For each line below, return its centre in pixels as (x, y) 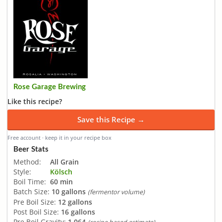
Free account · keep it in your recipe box (59, 138)
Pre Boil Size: (35, 202)
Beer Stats (31, 149)
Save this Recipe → (111, 119)
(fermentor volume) (116, 192)
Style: (22, 171)
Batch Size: (31, 191)
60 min (61, 181)
